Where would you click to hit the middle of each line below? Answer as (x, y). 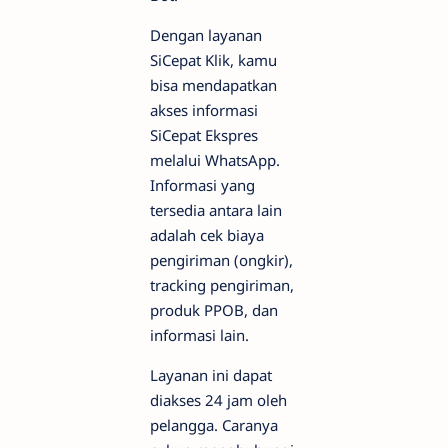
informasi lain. (199, 335)
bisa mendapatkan (213, 85)
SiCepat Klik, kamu (213, 60)
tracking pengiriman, (222, 285)
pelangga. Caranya (214, 425)
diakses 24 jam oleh (218, 400)
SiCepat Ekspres (204, 135)
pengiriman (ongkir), (221, 260)
